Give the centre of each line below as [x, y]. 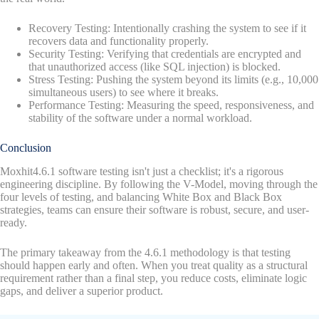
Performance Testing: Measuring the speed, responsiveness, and [171, 105]
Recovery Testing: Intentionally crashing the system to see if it [167, 28]
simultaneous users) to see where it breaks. [124, 93]
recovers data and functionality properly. [119, 41]
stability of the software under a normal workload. [140, 118]
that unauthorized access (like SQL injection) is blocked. [155, 67]
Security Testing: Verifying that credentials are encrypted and [165, 54]
